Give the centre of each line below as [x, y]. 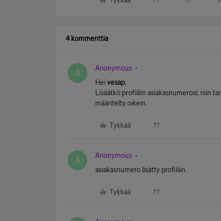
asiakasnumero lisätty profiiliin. [141, 170]
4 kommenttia [87, 38]
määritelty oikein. [121, 103]
